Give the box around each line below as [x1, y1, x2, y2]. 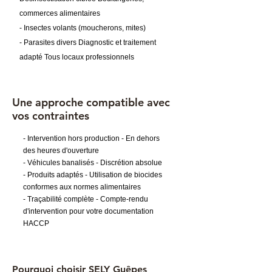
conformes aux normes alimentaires [23, 183, 141, 191]
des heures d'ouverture [23, 146, 99, 155]
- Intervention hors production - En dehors [23, 134, 160, 143]
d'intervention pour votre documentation [23, 207, 154, 216]
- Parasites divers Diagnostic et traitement [19, 38, 156, 47]
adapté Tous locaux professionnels [19, 53, 134, 61]
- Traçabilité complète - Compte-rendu [23, 195, 148, 203]
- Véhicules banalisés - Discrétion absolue [23, 158, 162, 167]
